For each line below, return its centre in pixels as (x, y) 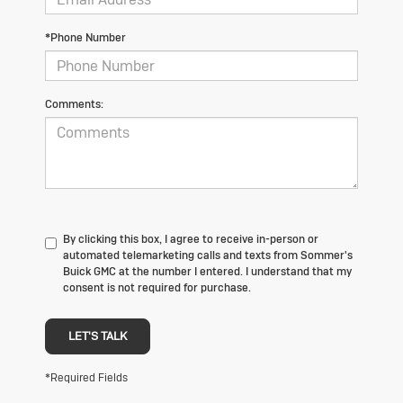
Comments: (74, 105)
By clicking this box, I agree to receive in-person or (191, 240)
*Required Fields (86, 378)
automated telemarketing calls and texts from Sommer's (208, 256)
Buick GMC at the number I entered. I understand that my (207, 272)
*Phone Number (85, 38)
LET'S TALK (98, 336)
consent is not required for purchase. (157, 288)
